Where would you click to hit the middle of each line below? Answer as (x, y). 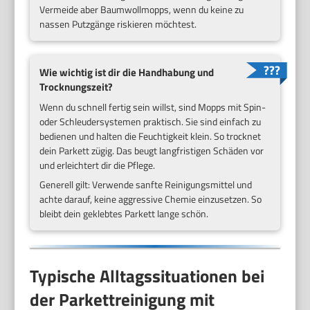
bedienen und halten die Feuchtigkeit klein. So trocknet (151, 136)
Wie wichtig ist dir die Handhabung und (127, 72)
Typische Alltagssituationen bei (147, 276)
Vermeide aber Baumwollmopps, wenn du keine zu (142, 9)
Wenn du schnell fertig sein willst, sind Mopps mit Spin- (153, 107)
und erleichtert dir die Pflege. (98, 165)
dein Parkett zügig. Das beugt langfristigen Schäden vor (152, 150)
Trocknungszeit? (76, 86)
